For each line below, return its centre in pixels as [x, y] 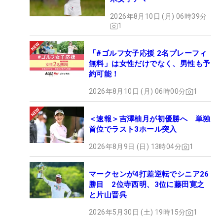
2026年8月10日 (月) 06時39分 [159, 17]
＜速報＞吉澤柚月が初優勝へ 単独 [150, 119]
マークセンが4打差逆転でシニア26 [149, 174]
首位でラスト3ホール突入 [133, 129]
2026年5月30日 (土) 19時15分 [137, 212]
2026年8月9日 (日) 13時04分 [135, 147]
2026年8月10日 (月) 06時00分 [137, 92]
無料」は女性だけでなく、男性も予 [150, 64]
